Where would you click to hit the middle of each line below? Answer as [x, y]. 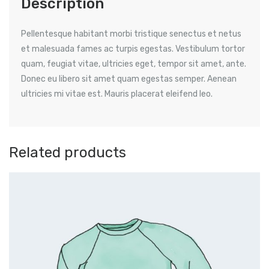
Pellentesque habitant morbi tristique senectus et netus [131, 34]
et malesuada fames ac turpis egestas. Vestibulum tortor [133, 49]
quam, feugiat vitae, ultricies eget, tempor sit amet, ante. [134, 64]
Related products [68, 152]
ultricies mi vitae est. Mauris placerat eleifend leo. [117, 94]
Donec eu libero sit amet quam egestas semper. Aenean [129, 79]
